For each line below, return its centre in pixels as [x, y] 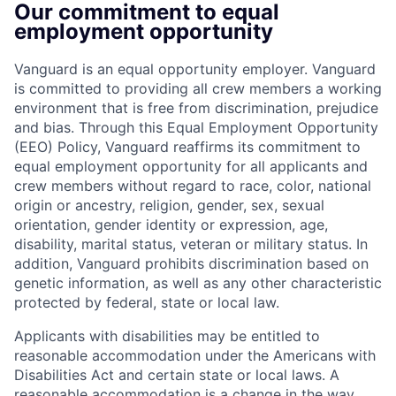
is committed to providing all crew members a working [198, 89]
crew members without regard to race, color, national [193, 186]
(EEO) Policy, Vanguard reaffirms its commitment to [187, 147]
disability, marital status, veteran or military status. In [191, 244]
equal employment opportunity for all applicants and [191, 167]
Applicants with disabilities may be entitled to [167, 336]
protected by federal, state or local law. [147, 303]
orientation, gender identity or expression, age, [171, 225]
